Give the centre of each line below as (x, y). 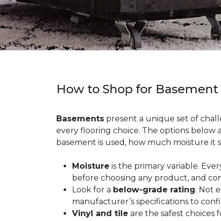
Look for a (92, 190)
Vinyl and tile (100, 213)
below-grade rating (154, 190)
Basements (80, 119)
